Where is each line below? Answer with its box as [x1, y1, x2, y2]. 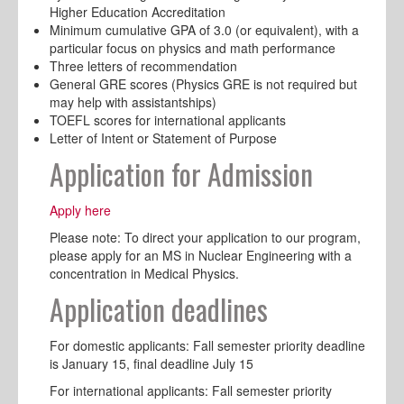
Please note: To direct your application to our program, [50, 227, 361, 246]
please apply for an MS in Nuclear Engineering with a [50, 245, 352, 264]
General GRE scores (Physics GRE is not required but [50, 74, 357, 93]
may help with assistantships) [50, 92, 216, 111]
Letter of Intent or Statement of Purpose [50, 128, 277, 147]
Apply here [50, 200, 111, 219]
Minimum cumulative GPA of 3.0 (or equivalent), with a [50, 20, 359, 39]
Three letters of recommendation [50, 56, 237, 75]
